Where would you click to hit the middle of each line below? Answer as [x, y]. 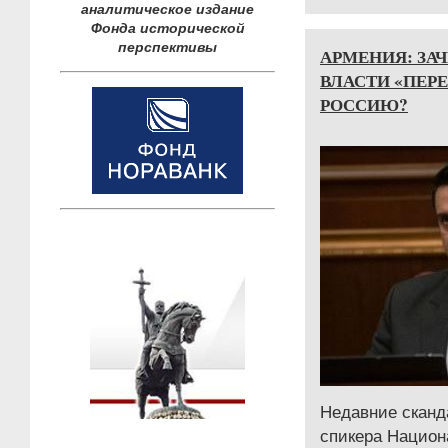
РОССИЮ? [364, 104]
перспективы [167, 47]
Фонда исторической [167, 28]
